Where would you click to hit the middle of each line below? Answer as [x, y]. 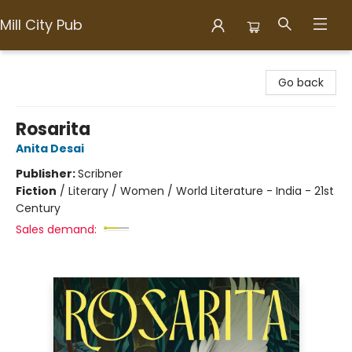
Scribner [100, 174]
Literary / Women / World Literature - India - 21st [201, 191]
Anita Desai [50, 148]
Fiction [36, 191]
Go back [301, 82]
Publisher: [47, 174]
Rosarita [53, 129]
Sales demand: [56, 229]
